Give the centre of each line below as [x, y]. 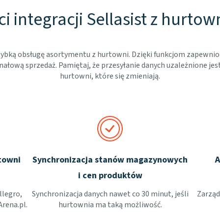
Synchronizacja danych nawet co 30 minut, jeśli [110, 194]
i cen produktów [110, 176]
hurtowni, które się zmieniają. [110, 76]
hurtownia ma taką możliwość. [110, 205]
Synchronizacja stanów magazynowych [110, 160]
